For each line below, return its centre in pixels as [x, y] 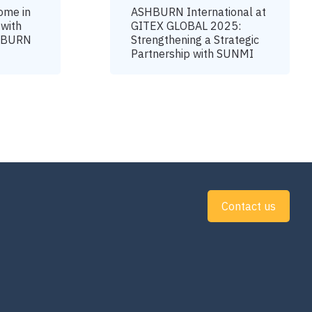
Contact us [249, 206]
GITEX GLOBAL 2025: [186, 26]
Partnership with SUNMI [193, 54]
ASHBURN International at [199, 12]
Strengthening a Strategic [195, 40]
